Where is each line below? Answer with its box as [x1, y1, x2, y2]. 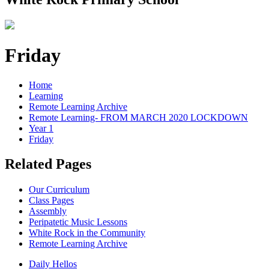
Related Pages [5, 156, 91, 172]
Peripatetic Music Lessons [29, 217, 127, 228]
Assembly [29, 206, 67, 217]
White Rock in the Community [29, 228, 145, 238]
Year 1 [29, 122, 53, 133]
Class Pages [29, 195, 74, 206]
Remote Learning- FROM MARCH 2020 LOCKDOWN [29, 112, 248, 122]
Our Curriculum [29, 184, 89, 195]
